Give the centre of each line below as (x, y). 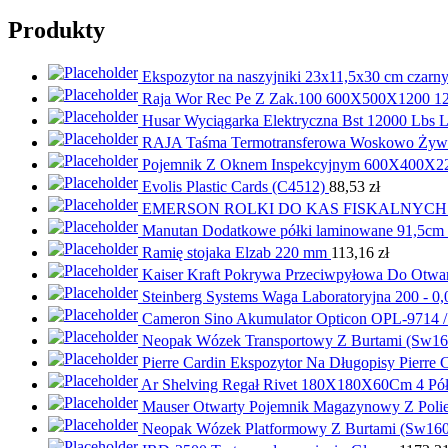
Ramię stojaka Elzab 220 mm (234, 252)
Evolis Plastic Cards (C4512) (233, 186)
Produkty (56, 30)
